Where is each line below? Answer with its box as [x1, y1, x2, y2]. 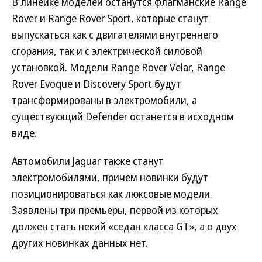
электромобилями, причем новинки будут [12, 170, 208, 184]
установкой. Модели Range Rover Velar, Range [12, 60, 225, 74]
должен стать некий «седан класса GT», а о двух [12, 219, 237, 233]
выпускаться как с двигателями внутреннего [12, 27, 218, 42]
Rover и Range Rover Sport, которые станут [12, 11, 209, 25]
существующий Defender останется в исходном [12, 109, 234, 123]
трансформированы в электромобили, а [12, 93, 197, 107]
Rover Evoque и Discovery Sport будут [12, 77, 181, 91]
